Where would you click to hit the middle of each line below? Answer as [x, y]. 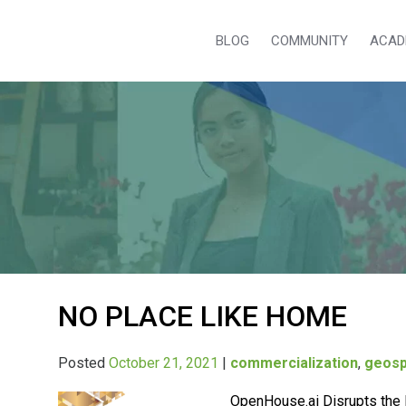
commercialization [295, 362]
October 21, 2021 [164, 362]
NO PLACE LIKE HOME [203, 316]
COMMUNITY [309, 41]
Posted [84, 362]
